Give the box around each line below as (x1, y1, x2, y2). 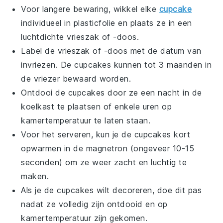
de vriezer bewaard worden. (21, 74, 131, 84)
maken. (21, 171, 49, 181)
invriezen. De (21, 60, 75, 70)
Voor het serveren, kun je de (21, 129, 134, 139)
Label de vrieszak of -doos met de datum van (21, 46, 202, 56)
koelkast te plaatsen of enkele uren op (21, 102, 172, 111)
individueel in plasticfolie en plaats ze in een (21, 18, 192, 28)
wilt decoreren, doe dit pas (94, 185, 202, 195)
